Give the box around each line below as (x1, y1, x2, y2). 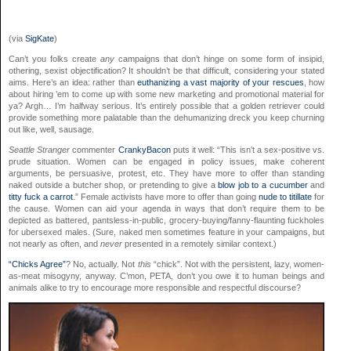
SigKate (25, 33, 54, 43)
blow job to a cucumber (218, 179, 311, 190)
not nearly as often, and (9, 238, 100, 248)
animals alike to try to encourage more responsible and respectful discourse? (9, 282, 301, 292)
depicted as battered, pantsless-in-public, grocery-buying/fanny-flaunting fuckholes (9, 215, 325, 225)
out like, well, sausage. (9, 124, 94, 134)
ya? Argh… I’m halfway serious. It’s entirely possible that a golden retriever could (9, 100, 325, 110)
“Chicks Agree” (9, 259, 67, 269)
